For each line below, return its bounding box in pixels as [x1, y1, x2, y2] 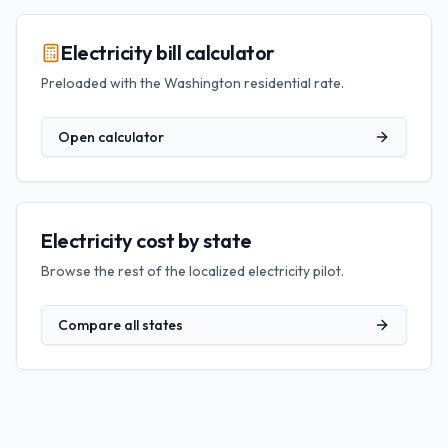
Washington [164, 74, 241, 92]
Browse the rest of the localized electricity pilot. [41, 262, 344, 280]
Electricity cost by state [41, 228, 252, 253]
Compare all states [58, 316, 183, 334]
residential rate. [241, 74, 344, 92]
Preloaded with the [41, 74, 164, 92]
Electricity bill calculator [61, 40, 275, 65]
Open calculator [58, 128, 164, 146]
